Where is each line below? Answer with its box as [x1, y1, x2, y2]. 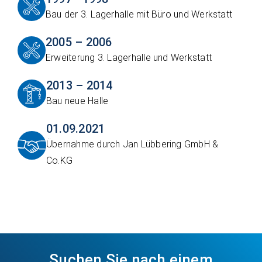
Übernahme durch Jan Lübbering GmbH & [46, 139, 219, 150]
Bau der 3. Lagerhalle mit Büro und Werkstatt [46, 9, 233, 20]
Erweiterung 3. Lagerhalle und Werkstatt [46, 52, 212, 63]
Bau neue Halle [46, 95, 109, 106]
